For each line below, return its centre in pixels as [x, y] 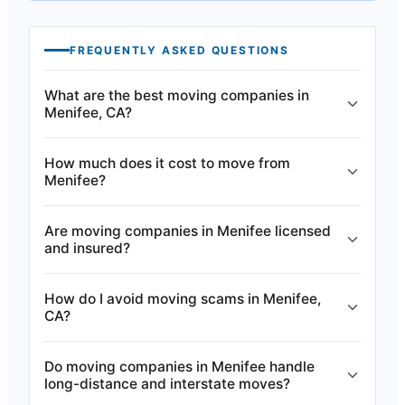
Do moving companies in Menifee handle [179, 367]
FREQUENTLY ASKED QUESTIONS [179, 50]
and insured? [87, 248]
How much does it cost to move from [167, 163]
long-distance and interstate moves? [167, 384]
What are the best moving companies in [177, 95]
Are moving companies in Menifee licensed [188, 231]
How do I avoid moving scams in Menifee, [183, 299]
